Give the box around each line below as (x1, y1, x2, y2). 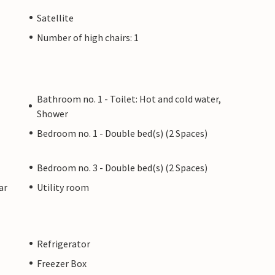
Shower (36, 107, 68, 120)
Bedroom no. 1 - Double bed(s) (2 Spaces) (37, 126, 207, 139)
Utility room (37, 180, 89, 193)
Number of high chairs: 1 (37, 31, 139, 44)
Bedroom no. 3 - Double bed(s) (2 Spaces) (37, 161, 207, 174)
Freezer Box (37, 257, 87, 269)
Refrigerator (37, 237, 90, 250)
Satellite (37, 11, 74, 24)
